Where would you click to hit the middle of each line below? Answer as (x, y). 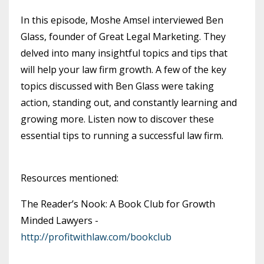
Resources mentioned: (70, 178)
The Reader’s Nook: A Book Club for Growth (118, 204)
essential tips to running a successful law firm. (122, 136)
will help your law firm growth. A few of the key (123, 70)
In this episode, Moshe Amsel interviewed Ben (122, 20)
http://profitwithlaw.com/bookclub (96, 237)
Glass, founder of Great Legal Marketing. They (123, 37)
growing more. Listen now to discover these (117, 119)
